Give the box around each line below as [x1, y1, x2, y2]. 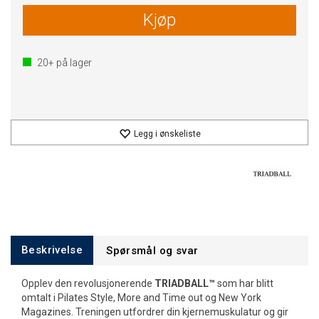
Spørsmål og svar [106, 244, 199, 257]
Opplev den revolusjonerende [21, 278, 155, 289]
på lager [54, 57, 92, 68]
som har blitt [215, 278, 273, 289]
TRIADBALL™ [155, 278, 215, 289]
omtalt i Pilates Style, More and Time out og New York [21, 292, 261, 303]
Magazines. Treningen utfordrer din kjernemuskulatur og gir [21, 306, 288, 318]
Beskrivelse [21, 244, 83, 256]
